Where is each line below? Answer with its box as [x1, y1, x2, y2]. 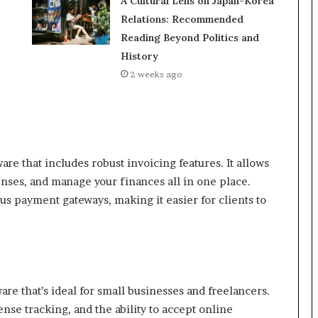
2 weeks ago [129, 69, 182, 80]
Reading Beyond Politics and [120, 31, 259, 45]
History [120, 50, 158, 63]
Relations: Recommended [120, 13, 243, 26]
